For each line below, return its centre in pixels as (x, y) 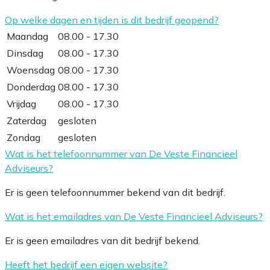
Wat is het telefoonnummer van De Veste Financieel (121, 153)
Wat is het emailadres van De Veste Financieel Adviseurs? (134, 216)
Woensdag (31, 70)
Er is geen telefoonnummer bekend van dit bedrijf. (115, 192)
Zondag (24, 137)
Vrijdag (21, 103)
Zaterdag (27, 120)
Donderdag (31, 86)
